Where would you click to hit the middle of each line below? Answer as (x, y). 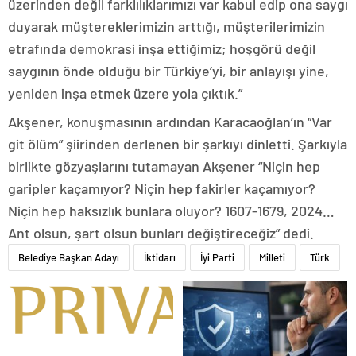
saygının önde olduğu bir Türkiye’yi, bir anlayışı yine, (168, 71)
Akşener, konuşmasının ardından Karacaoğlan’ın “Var (170, 122)
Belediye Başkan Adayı (69, 257)
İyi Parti (217, 257)
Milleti (272, 257)
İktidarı (160, 257)
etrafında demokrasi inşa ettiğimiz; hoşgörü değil (162, 48)
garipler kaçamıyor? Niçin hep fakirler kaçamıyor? (162, 188)
